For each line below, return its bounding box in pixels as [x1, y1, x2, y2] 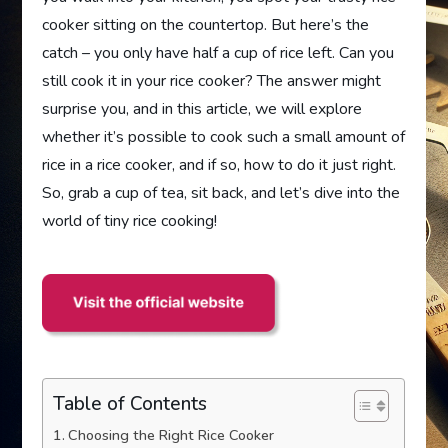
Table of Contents [53, 390, 208, 417]
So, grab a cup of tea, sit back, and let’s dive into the [42, 182, 401, 204]
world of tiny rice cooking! [42, 210, 218, 232]
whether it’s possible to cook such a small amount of [42, 126, 406, 148]
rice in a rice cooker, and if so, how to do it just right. [42, 154, 397, 176]
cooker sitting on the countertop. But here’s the [42, 14, 370, 36]
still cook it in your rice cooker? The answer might [42, 70, 382, 92]
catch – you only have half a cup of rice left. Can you [42, 42, 395, 64]
